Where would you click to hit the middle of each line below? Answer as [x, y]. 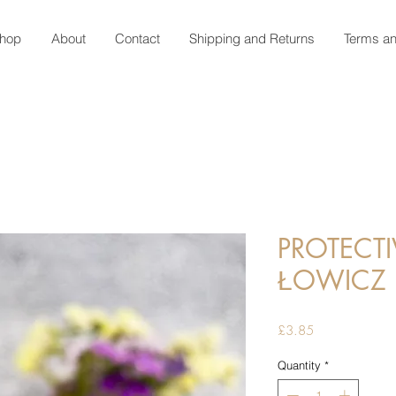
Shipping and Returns [251, 38]
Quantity [299, 365]
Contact [137, 38]
